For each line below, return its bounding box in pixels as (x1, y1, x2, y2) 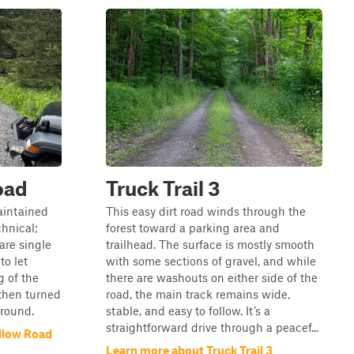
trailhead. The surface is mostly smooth (106, 237, 314, 251)
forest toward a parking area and (106, 220, 280, 235)
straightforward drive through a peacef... (106, 320, 318, 334)
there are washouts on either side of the (106, 270, 318, 284)
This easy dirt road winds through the (106, 204, 306, 218)
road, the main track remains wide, (106, 287, 290, 301)
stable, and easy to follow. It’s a (106, 303, 270, 318)
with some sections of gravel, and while (106, 254, 316, 268)
